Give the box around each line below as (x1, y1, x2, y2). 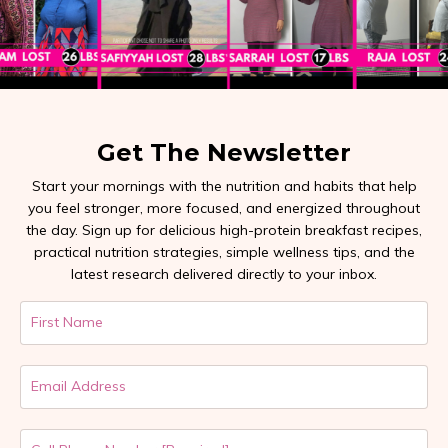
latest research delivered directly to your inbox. (71, 264, 377, 283)
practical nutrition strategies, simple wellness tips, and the (33, 242, 415, 261)
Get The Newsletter (97, 137, 351, 167)
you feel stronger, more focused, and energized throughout (28, 198, 420, 217)
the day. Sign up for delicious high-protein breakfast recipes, (26, 220, 422, 239)
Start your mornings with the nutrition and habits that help (31, 176, 417, 195)
